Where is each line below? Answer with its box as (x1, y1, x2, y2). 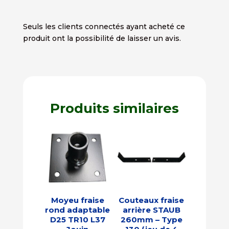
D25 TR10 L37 (50, 214, 105, 224)
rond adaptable (45, 204, 110, 215)
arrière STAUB (122, 204, 180, 215)
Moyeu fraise (51, 195, 104, 205)
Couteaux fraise (119, 195, 185, 205)
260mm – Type (120, 214, 182, 224)
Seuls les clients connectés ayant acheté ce (22, 21, 185, 31)
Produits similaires (50, 100, 179, 117)
